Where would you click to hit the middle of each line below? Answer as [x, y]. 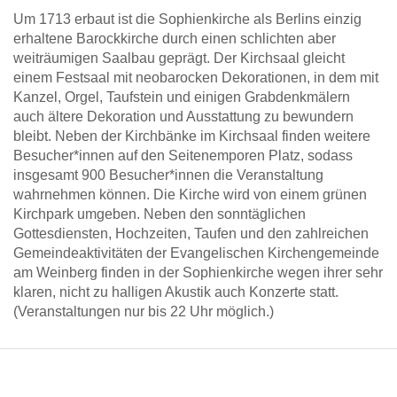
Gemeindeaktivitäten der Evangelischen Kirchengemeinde [196, 253]
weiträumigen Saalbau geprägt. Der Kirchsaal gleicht [179, 58]
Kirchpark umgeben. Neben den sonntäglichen [160, 214]
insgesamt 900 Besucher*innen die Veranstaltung [168, 175]
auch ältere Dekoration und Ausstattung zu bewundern [183, 117]
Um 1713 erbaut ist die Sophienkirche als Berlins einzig [187, 19]
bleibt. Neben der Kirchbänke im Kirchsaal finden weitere [192, 136]
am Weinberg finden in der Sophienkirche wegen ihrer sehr [198, 272]
